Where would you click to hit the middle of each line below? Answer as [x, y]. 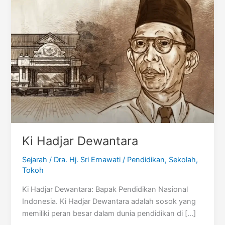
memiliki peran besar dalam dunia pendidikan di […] [109, 213]
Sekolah [183, 160]
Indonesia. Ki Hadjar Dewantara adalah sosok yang [109, 201]
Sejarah [35, 160]
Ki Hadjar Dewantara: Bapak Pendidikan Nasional [105, 189]
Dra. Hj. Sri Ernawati [88, 160]
